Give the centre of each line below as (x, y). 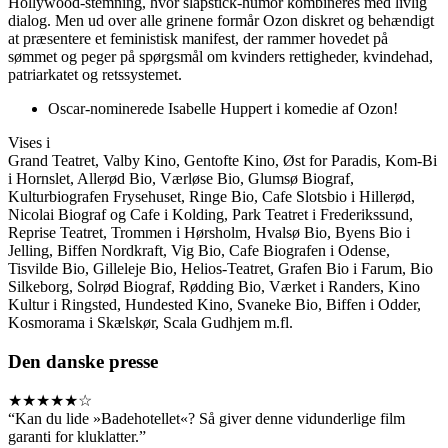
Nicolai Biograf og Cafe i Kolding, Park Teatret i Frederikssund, (210, 214)
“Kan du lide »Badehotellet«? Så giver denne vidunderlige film (206, 419)
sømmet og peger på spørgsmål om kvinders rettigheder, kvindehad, (220, 56)
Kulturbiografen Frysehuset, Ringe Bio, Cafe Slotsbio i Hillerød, (211, 196)
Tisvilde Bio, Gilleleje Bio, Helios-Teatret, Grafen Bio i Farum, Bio (220, 268)
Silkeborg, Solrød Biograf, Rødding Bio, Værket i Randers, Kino (214, 286)
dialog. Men (46, 20)
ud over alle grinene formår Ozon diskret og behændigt (259, 20)
